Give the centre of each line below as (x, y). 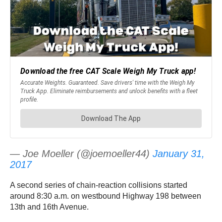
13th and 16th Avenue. (49, 207)
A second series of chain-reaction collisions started (99, 185)
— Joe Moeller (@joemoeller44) (81, 154)
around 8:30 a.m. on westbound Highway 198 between (106, 196)
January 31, (179, 154)
